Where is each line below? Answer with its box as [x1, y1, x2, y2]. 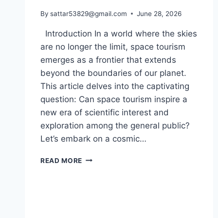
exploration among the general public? [40, 120, 190, 130]
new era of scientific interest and [40, 107, 169, 117]
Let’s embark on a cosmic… [40, 133, 146, 144]
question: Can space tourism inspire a [40, 94, 187, 104]
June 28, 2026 [137, 9, 182, 18]
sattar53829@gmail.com [50, 9, 127, 18]
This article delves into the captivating [40, 81, 189, 91]
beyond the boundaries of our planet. [40, 68, 186, 78]
